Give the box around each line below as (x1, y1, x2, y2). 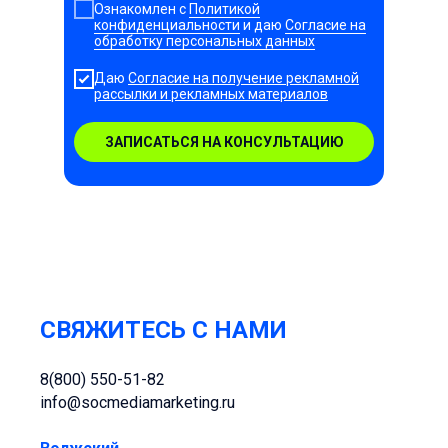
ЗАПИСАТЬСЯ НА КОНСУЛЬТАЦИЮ (104, 134, 344, 151)
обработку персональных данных (94, 32, 315, 49)
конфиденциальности (94, 16, 240, 33)
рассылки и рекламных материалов (94, 86, 328, 103)
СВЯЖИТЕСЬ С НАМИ (40, 316, 287, 344)
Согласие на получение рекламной (128, 70, 359, 87)
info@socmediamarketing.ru (40, 393, 235, 412)
